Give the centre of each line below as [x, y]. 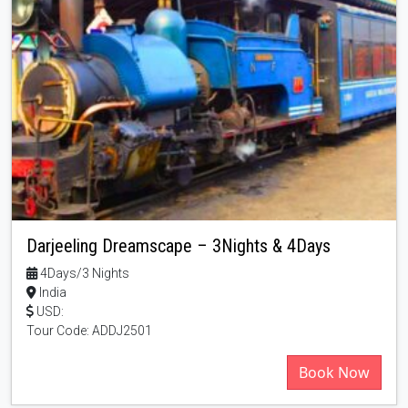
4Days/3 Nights [83, 273]
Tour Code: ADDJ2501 [89, 330]
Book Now [334, 372]
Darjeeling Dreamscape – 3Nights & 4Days [178, 245]
